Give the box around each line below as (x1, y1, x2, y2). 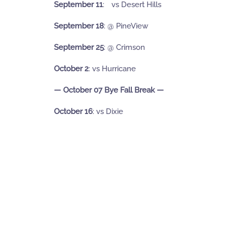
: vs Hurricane (89, 64, 136, 74)
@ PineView (107, 21, 148, 31)
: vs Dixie (93, 107, 123, 117)
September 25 (54, 43, 104, 52)
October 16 (54, 107, 93, 117)
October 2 (54, 64, 89, 74)
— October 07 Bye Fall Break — (54, 85, 164, 95)
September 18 (54, 21, 104, 31)
